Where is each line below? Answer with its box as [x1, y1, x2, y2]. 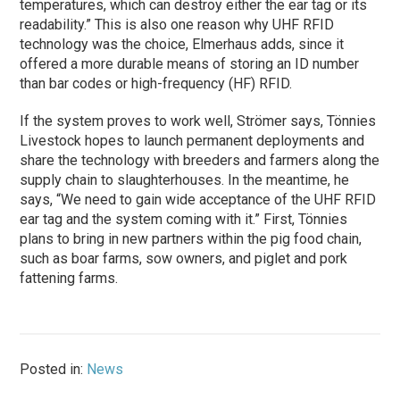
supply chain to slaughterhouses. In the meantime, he [20, 171, 350, 188]
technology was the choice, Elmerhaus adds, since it [20, 36, 345, 53]
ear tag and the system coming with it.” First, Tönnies [20, 211, 348, 228]
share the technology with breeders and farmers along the [20, 152, 380, 169]
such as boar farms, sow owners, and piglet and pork [20, 250, 348, 267]
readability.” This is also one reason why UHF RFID [20, 16, 335, 33]
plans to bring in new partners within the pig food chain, [20, 230, 362, 247]
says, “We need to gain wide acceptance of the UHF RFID [20, 191, 377, 208]
